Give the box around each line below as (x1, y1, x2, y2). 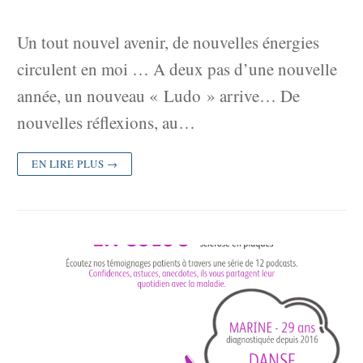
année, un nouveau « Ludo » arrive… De (17, 84, 300, 108)
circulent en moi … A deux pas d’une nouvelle (17, 58, 337, 81)
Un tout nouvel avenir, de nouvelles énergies (17, 31, 319, 54)
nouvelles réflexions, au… (17, 111, 195, 135)
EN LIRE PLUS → (32, 156, 117, 172)
